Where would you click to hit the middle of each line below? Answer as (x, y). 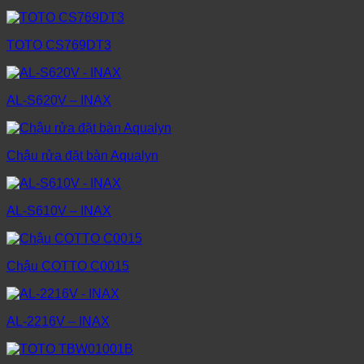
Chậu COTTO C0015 (68, 266)
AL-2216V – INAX (58, 322)
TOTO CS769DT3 (59, 45)
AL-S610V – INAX (59, 211)
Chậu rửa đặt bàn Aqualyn (82, 156)
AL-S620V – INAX (59, 101)
